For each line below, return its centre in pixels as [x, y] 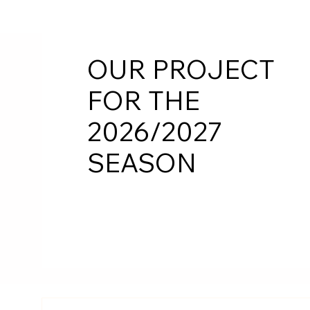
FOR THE [143, 100]
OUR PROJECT [181, 69]
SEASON [142, 163]
